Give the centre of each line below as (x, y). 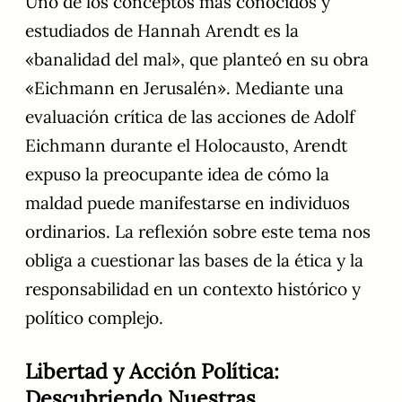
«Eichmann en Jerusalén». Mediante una (184, 88)
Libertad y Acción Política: (152, 371)
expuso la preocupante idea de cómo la (177, 175)
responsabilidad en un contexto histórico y (193, 289)
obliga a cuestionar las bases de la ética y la (194, 261)
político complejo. (94, 318)
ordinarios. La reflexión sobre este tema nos (198, 232)
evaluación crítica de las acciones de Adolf (190, 117)
